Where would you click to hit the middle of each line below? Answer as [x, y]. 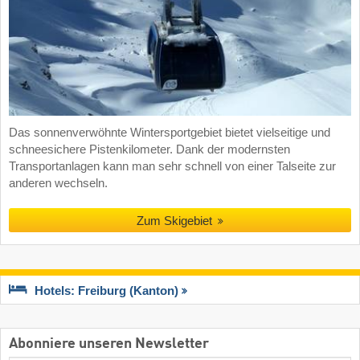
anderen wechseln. [58, 183]
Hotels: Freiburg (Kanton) [106, 291]
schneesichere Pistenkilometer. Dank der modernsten [149, 149]
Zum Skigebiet [174, 220]
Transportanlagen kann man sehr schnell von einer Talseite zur [172, 166]
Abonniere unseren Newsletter [109, 344]
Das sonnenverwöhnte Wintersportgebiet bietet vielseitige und [170, 132]
